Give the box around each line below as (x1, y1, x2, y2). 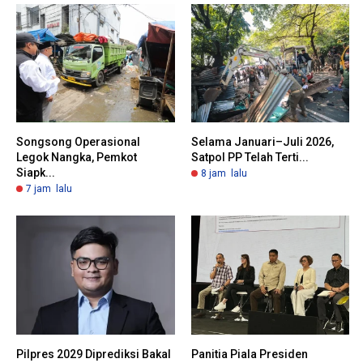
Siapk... (16, 166, 55, 180)
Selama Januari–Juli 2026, (190, 135, 334, 149)
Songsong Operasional (16, 135, 140, 149)
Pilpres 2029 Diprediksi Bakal (16, 347, 171, 361)
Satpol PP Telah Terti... (190, 151, 309, 164)
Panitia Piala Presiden (190, 347, 308, 361)
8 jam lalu (200, 168, 247, 180)
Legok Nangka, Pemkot (16, 151, 137, 164)
